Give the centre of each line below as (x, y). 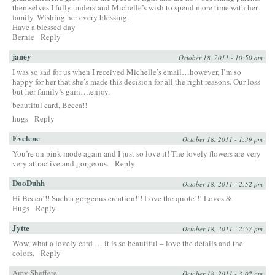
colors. (23, 253)
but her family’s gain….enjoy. (61, 91)
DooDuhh (29, 182)
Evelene (26, 137)
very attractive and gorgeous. (60, 163)
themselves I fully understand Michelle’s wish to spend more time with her (135, 7)
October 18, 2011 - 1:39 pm (223, 139)
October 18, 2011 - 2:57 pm (223, 228)
